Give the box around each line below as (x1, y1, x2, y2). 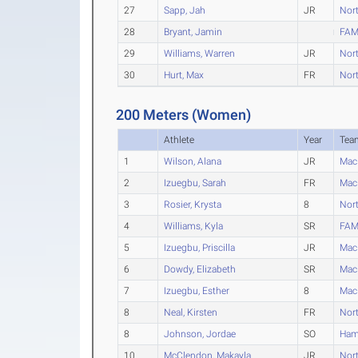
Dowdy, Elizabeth (164, 263, 237, 275)
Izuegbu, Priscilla (164, 241, 236, 253)
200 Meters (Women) (116, 106, 252, 124)
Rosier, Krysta (164, 198, 222, 210)
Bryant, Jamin (164, 26, 223, 38)
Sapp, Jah (164, 4, 206, 16)
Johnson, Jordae (164, 328, 237, 340)
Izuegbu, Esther (164, 284, 230, 296)
